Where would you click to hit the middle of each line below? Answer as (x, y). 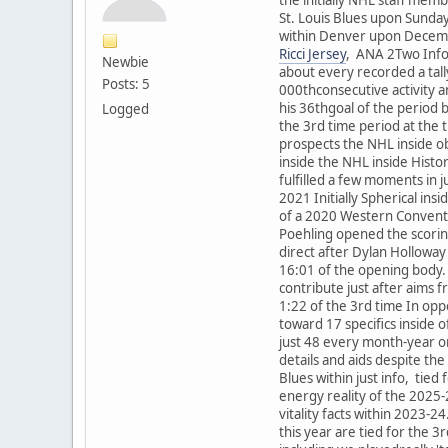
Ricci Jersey (312, 53)
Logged (125, 108)
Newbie (125, 61)
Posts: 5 (126, 83)
